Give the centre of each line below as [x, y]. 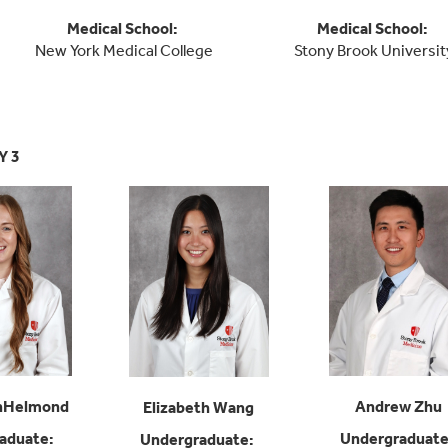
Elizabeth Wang [198, 408]
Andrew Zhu [398, 407]
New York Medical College [123, 51]
